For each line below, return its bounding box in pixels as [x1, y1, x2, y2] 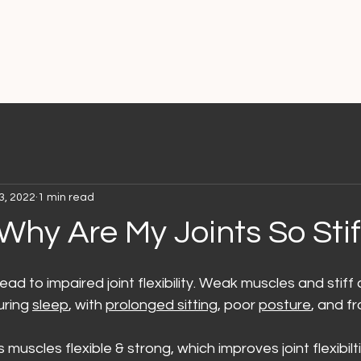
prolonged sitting [106, 297, 218, 313]
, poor [218, 297, 259, 313]
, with [68, 297, 106, 313]
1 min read [38, 191, 94, 203]
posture [259, 297, 311, 313]
